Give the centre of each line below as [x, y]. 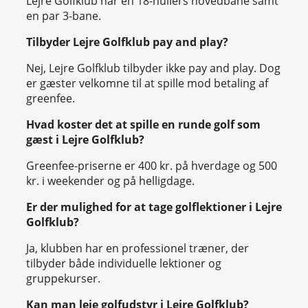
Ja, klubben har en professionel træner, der [137, 248]
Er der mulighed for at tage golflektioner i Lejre [154, 207]
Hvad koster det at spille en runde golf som [143, 124]
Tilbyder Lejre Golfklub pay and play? [127, 42]
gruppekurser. [63, 278]
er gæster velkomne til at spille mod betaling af [147, 83]
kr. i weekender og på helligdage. [110, 180]
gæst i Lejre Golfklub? [85, 139]
